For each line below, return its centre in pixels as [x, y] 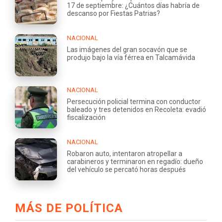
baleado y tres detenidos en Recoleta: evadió [137, 109]
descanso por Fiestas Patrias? [113, 13]
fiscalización [86, 117]
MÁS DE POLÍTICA [69, 208]
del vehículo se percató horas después [126, 169]
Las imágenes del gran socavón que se [127, 49]
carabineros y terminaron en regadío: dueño [135, 161]
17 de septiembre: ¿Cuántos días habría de [133, 5]
